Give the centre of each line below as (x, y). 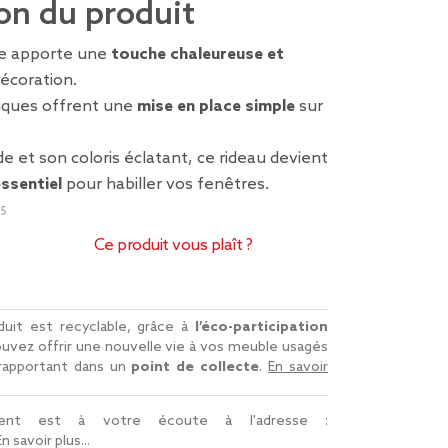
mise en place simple (216, 106)
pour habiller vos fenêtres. (165, 184)
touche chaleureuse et (197, 54)
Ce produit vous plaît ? (173, 245)
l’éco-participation (261, 327)
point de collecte (195, 367)
